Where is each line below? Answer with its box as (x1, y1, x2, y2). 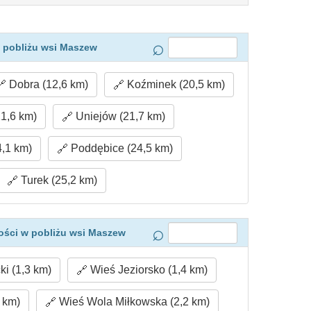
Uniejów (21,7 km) (73, 110, 166, 123)
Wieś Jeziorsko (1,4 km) (87, 264, 208, 276)
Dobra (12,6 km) (6, 78, 88, 91)
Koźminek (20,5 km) (124, 78, 225, 91)
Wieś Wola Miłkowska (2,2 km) (56, 296, 210, 308)
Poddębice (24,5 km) (67, 142, 173, 155)
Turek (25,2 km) (17, 174, 97, 187)
